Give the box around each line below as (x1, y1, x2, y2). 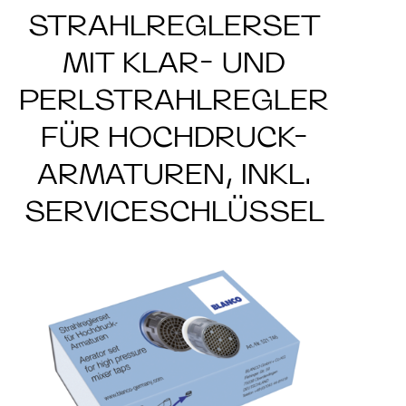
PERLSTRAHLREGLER (19, 82, 330, 117)
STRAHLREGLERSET (27, 7, 321, 43)
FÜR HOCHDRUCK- (40, 119, 308, 154)
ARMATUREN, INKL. (37, 156, 312, 191)
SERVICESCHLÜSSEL (24, 193, 324, 228)
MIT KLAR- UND (63, 44, 286, 80)
